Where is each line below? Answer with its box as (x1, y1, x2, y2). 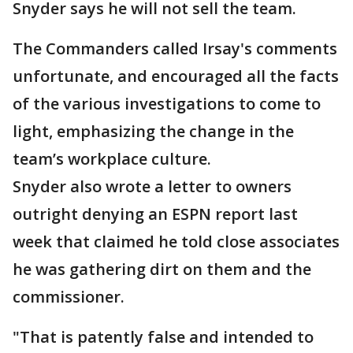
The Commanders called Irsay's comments (13, 38, 337, 59)
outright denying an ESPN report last (13, 203, 298, 225)
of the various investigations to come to (13, 93, 321, 114)
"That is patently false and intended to (13, 326, 314, 347)
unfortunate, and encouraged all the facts (13, 65, 339, 87)
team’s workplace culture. (13, 148, 215, 169)
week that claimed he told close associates (13, 231, 340, 252)
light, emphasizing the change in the (13, 121, 294, 142)
